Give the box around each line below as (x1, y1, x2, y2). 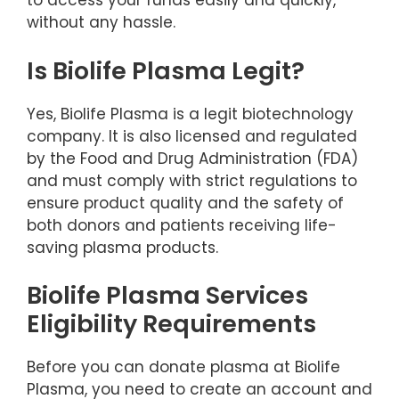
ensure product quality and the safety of (27, 191, 344, 214)
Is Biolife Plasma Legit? (27, 53, 305, 87)
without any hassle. (27, 12, 175, 34)
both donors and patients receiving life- (27, 214, 337, 236)
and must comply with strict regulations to (27, 169, 357, 191)
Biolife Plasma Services (27, 279, 308, 313)
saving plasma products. (27, 236, 218, 258)
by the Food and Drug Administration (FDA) (27, 147, 358, 169)
